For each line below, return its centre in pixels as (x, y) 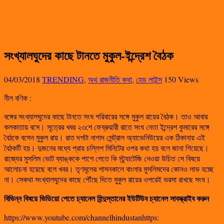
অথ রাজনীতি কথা (110, 79)
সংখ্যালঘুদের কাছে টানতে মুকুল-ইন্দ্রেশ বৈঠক (89, 55)
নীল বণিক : (18, 97)
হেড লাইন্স (149, 79)
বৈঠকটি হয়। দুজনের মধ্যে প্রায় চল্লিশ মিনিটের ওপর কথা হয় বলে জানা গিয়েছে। (106, 147)
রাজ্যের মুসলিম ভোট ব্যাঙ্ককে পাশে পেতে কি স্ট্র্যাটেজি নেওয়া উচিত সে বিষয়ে (102, 158)
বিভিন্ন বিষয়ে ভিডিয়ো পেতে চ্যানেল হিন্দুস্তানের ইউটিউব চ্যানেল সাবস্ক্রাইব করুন (106, 198)
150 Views (181, 79)
